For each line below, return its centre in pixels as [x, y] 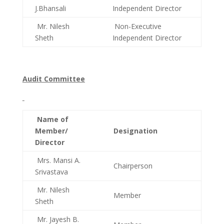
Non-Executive [137, 26]
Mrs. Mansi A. [57, 160]
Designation [134, 131]
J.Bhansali [50, 8]
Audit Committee [53, 79]
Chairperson [132, 166]
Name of [51, 119]
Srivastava [51, 172]
